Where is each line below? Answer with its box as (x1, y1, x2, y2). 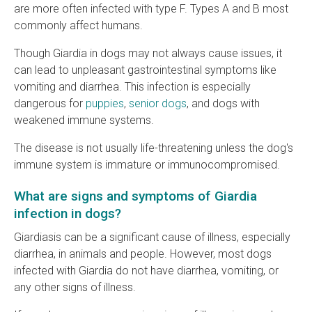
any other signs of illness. (14, 280, 139, 294)
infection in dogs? (14, 205, 121, 221)
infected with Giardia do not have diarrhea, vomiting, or (14, 263, 279, 277)
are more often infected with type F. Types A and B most (14, 1, 288, 15)
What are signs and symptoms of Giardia (14, 187, 257, 204)
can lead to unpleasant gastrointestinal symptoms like (14, 63, 276, 77)
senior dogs (129, 96, 187, 110)
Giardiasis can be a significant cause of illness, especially (14, 230, 290, 244)
